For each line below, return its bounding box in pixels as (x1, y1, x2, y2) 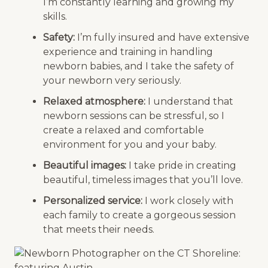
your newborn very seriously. (42, 74, 181, 86)
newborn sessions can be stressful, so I (42, 109, 224, 121)
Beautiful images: (42, 160, 126, 172)
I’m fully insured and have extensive (74, 31, 249, 43)
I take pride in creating (126, 160, 236, 172)
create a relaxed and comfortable (42, 124, 204, 136)
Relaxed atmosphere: (42, 95, 145, 107)
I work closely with (142, 195, 233, 207)
